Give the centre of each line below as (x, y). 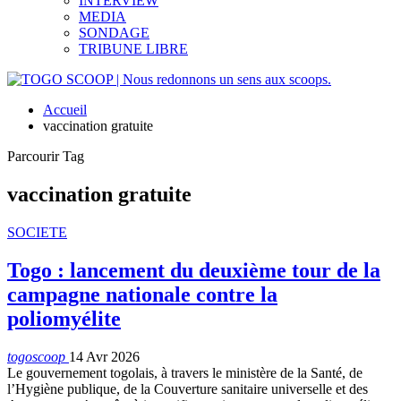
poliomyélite (64, 318)
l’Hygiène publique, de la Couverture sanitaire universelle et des (188, 388)
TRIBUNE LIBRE (133, 49)
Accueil (65, 110)
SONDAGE (114, 33)
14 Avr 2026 (104, 356)
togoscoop (38, 356)
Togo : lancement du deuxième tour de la (194, 270)
